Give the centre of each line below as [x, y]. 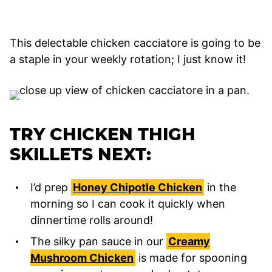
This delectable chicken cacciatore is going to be [135, 42]
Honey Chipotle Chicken [138, 187]
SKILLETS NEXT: [80, 154]
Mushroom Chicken [82, 257]
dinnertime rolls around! [92, 220]
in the [220, 187]
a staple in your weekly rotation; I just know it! [128, 59]
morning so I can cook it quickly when [128, 203]
